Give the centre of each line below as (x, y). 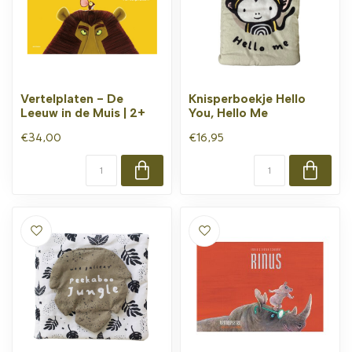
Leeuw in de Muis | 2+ (83, 113)
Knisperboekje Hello (247, 99)
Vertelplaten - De (72, 99)
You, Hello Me (228, 113)
